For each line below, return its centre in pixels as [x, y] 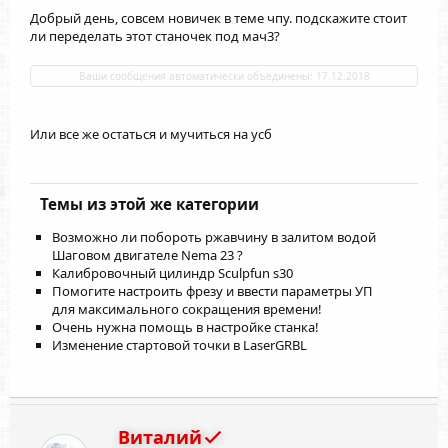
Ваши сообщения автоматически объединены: [197, 75]
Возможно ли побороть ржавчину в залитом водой [214, 236]
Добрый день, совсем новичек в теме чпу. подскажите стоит [218, 17]
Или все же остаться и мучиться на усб [151, 133]
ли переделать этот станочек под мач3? [155, 35]
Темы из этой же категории [149, 203]
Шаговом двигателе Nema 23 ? [147, 254]
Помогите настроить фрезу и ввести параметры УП [212, 290]
